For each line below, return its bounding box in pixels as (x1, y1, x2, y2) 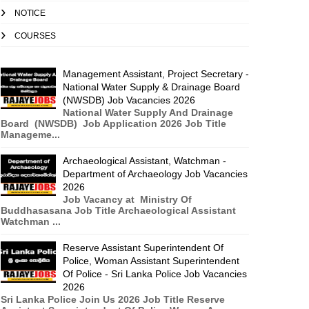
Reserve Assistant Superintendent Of (63, 242, 223, 253)
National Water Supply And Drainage (63, 107, 233, 118)
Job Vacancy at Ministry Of (63, 194, 192, 205)
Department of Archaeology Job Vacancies (63, 168, 248, 179)
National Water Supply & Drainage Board (63, 81, 240, 92)
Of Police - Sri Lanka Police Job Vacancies (63, 268, 247, 279)
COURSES (14, 31, 56, 41)
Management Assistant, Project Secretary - (63, 68, 249, 79)
